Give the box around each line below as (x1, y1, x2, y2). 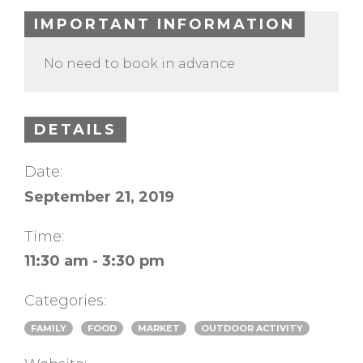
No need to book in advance (44, 56, 235, 72)
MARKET (138, 322, 180, 334)
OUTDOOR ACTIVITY (201, 322, 303, 334)
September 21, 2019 (24, 187, 174, 206)
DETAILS (34, 121, 117, 139)
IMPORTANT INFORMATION (34, 15, 295, 34)
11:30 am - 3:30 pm (24, 251, 164, 270)
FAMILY (31, 322, 66, 334)
